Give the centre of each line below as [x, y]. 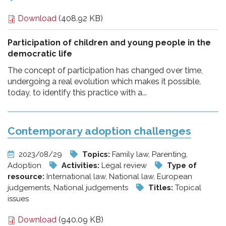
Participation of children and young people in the [109, 43]
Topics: [97, 154]
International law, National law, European [119, 177]
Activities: [81, 165]
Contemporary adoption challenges [99, 131]
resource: [27, 177]
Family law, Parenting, [150, 154]
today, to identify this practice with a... [77, 93]
